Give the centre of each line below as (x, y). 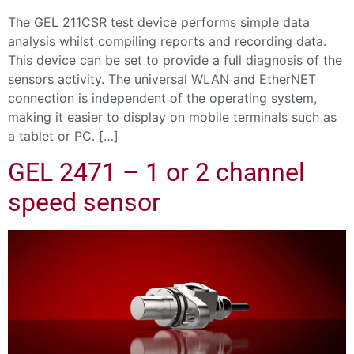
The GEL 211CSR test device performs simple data (159, 23)
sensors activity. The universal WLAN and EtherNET (162, 79)
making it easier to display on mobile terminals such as (172, 117)
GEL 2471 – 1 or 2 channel (156, 172)
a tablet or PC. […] (63, 136)
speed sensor (84, 202)
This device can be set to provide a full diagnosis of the (175, 60)
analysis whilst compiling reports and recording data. (167, 41)
